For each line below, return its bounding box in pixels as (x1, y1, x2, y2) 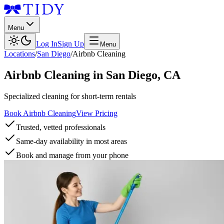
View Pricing (76, 108, 117, 117)
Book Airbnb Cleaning (4, 108, 76, 117)
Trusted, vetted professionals (16, 122, 105, 131)
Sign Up (57, 39, 84, 48)
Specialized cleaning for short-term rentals (4, 91, 136, 100)
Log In (36, 39, 57, 48)
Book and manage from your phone (16, 150, 128, 159)
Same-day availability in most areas (16, 136, 127, 145)
